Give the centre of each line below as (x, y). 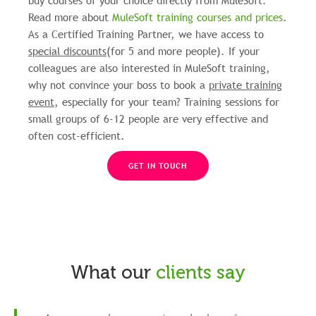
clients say (201, 273)
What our (113, 273)
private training (245, 85)
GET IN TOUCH (158, 166)
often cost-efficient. (77, 136)
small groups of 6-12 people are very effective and (148, 119)
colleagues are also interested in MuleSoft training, (149, 68)
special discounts (67, 51)
